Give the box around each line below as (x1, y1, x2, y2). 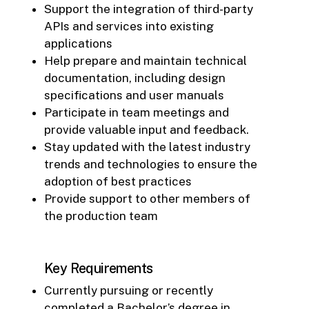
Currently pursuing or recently (44, 283, 213, 297)
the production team (44, 208, 158, 223)
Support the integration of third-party (44, 1, 253, 16)
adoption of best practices (44, 174, 192, 188)
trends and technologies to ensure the (44, 157, 257, 171)
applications (44, 36, 112, 50)
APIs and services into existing (44, 19, 214, 33)
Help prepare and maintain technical (44, 53, 247, 68)
